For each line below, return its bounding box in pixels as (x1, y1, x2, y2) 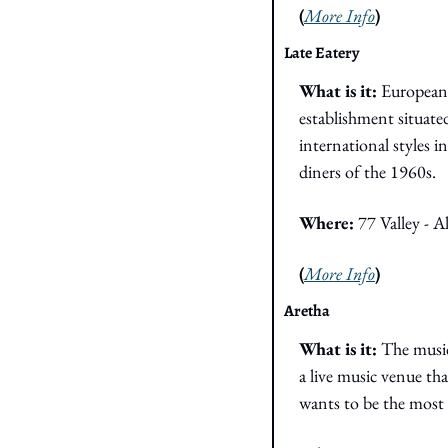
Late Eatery (284, 42, 359, 65)
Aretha (284, 300, 330, 323)
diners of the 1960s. (299, 160, 440, 184)
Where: (299, 211, 358, 235)
